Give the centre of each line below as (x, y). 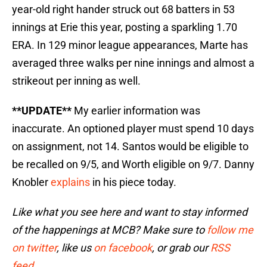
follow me (230, 230)
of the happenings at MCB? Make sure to (109, 230)
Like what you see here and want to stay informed (130, 212)
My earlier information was (136, 111)
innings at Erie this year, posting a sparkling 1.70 (125, 27)
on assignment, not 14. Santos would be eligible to (130, 147)
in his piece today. (133, 182)
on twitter (34, 248)
